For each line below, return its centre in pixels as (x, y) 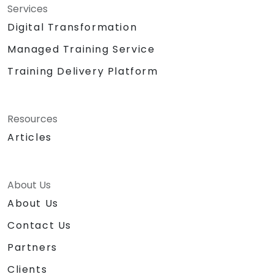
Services (28, 9)
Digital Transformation (72, 27)
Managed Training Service (81, 49)
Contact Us (39, 225)
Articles (30, 137)
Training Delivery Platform (83, 71)
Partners (32, 247)
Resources (32, 119)
